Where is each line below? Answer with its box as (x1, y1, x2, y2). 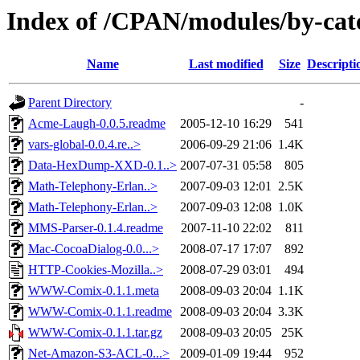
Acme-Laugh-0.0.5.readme (28, 117, 166, 131)
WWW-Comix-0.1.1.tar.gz (28, 325, 162, 340)
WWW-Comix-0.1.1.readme (28, 305, 172, 319)
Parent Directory (28, 96, 112, 110)
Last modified (188, 57, 264, 72)
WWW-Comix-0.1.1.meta (28, 284, 159, 298)
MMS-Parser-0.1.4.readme (28, 221, 163, 235)
